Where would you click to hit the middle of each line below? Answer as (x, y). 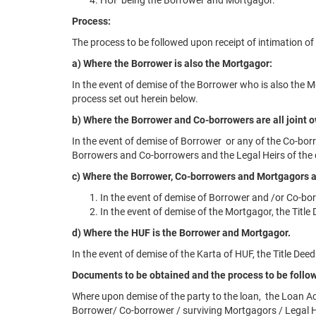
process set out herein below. (135, 99)
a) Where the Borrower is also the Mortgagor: (172, 63)
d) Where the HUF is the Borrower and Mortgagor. (181, 233)
